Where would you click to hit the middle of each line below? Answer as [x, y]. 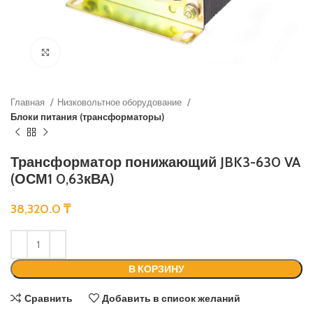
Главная [29, 102]
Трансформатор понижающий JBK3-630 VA [155, 162]
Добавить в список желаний [172, 298]
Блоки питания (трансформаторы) [87, 117]
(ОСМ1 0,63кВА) [63, 179]
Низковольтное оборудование [121, 102]
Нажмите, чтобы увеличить [120, 52]
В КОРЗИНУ [156, 269]
